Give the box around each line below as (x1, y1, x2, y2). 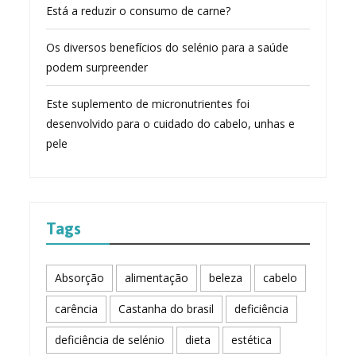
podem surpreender (46, 59, 149, 75)
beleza (209, 269, 243, 285)
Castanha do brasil (118, 300, 215, 316)
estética (231, 331, 273, 347)
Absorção (55, 269, 105, 285)
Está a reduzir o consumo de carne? (46, 2, 231, 18)
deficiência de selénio (55, 331, 165, 347)
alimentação (125, 269, 189, 285)
